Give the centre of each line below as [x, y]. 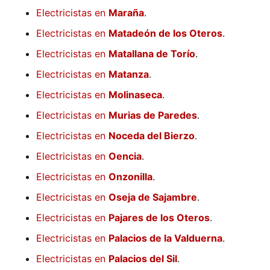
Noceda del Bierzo [152, 136]
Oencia [125, 156]
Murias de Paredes [153, 115]
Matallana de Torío [152, 54]
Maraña [126, 13]
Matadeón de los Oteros [165, 33]
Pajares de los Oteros [159, 218]
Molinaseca [135, 95]
